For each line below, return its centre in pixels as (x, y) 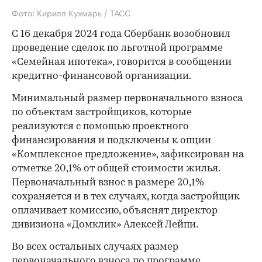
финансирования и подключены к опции (111, 140)
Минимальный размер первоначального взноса (127, 98)
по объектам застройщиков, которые (102, 112)
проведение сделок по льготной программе (117, 48)
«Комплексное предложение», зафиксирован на (128, 154)
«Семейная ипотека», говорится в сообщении (122, 62)
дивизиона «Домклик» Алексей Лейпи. (105, 225)
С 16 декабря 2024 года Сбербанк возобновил (121, 34)
